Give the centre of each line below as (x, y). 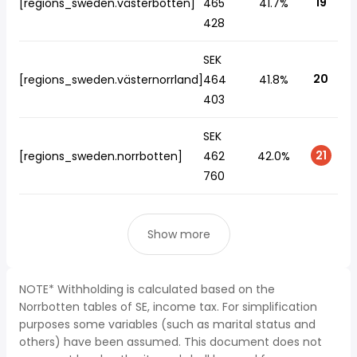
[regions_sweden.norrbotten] (101, 156)
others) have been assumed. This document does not (171, 342)
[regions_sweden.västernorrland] (111, 80)
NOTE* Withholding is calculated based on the (147, 289)
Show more (178, 234)
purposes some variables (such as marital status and (167, 324)
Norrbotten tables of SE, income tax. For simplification (168, 307)
